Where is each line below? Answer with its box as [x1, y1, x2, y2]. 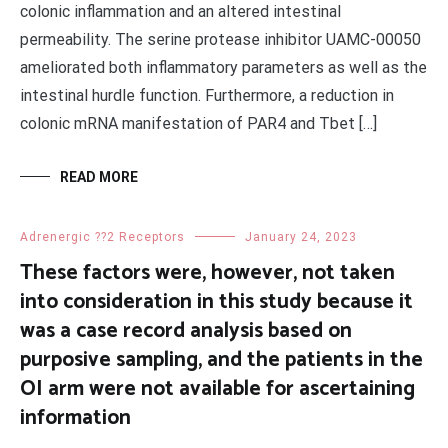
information [20, 401, 131, 435]
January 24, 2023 [245, 230, 357, 244]
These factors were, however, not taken [20, 256, 395, 290]
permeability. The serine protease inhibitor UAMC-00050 [20, 30, 421, 49]
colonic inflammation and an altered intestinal [20, 2, 341, 21]
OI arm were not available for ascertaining [20, 372, 415, 406]
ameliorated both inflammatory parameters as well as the [20, 58, 427, 77]
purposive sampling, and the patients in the [20, 343, 423, 377]
